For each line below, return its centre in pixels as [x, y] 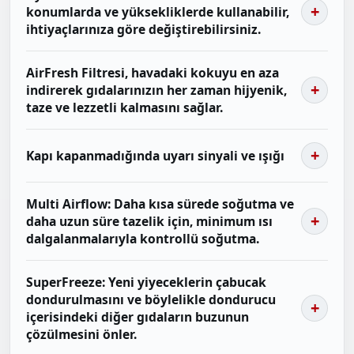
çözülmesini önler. [81, 335]
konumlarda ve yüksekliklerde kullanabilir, [158, 12]
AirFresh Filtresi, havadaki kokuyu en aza [153, 73]
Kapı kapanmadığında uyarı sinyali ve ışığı [155, 156]
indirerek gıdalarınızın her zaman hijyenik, [156, 90]
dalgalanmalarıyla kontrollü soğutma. [143, 239]
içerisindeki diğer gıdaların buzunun [137, 317]
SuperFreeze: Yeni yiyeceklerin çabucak [146, 282]
